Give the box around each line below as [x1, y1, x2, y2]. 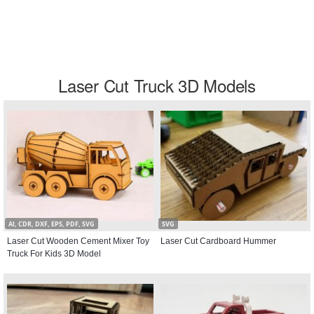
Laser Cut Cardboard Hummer [161, 236, 276, 246]
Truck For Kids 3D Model [7, 249, 101, 259]
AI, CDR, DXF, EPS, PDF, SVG [8, 219, 95, 228]
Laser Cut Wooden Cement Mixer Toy [7, 236, 149, 246]
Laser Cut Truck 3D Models [58, 73, 256, 97]
